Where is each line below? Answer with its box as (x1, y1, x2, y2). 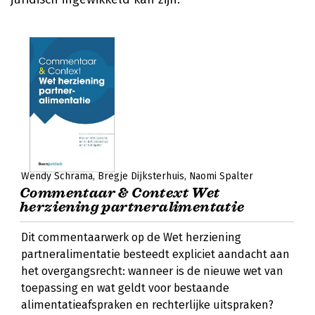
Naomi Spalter (189, 170, 253, 182)
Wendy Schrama (21, 170, 93, 182)
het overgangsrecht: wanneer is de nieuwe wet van (21, 264, 283, 278)
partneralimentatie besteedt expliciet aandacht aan (21, 247, 290, 261)
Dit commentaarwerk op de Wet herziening (21, 231, 241, 244)
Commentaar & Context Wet (20, 184, 220, 202)
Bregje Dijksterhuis (98, 170, 184, 182)
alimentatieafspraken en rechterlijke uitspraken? (21, 298, 274, 311)
